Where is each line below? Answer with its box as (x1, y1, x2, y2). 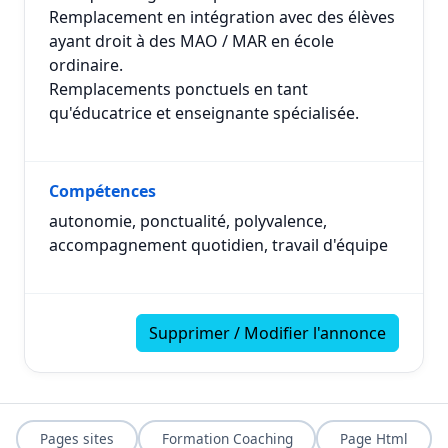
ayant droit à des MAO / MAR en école (49, 30, 334, 52)
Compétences (49, 180, 156, 202)
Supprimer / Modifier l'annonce (149, 322, 386, 344)
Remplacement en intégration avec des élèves (49, 6, 395, 28)
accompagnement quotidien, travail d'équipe (49, 234, 388, 256)
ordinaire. (49, 54, 123, 76)
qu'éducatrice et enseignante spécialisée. (49, 102, 359, 124)
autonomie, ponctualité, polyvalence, (49, 210, 327, 232)
